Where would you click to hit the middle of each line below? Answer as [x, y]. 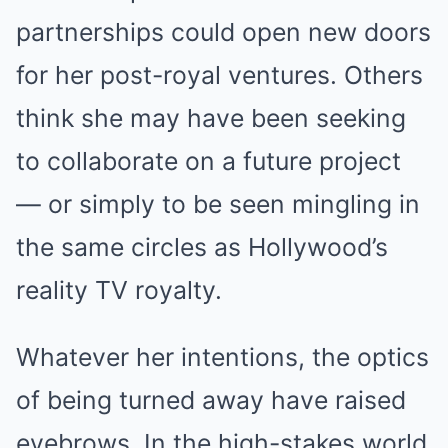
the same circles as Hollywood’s [202, 247]
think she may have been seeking [211, 118]
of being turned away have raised [211, 400]
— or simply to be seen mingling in [218, 204]
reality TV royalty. [119, 290]
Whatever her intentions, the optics [222, 357]
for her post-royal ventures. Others [219, 75]
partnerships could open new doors [223, 32]
